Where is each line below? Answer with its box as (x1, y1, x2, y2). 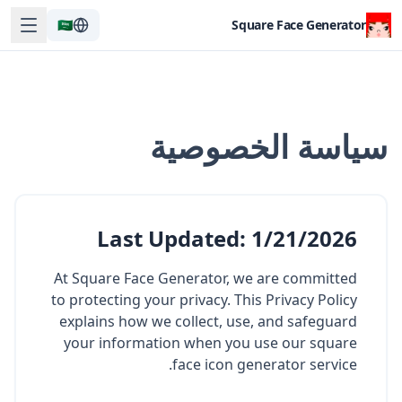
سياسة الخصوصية (150, 125, 388, 169)
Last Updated (97, 223, 240, 253)
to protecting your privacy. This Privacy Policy (51, 290, 357, 310)
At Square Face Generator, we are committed (54, 268, 357, 288)
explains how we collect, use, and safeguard (59, 311, 357, 331)
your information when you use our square (64, 333, 357, 353)
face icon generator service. (172, 354, 357, 374)
